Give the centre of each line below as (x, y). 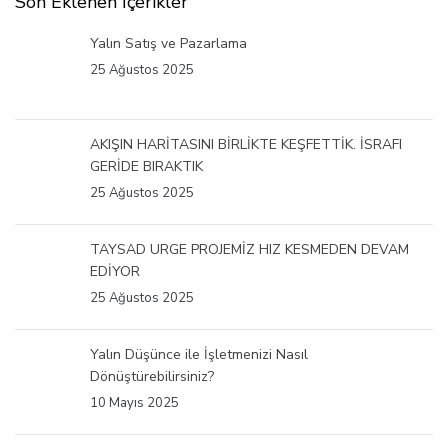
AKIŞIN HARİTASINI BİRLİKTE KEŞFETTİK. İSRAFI (246, 144)
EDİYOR (115, 271)
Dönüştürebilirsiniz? (152, 376)
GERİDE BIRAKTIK (146, 166)
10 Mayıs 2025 (134, 402)
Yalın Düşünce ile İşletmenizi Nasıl (199, 354)
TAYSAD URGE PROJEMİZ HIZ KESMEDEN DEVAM (249, 249)
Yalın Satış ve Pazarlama (168, 43)
